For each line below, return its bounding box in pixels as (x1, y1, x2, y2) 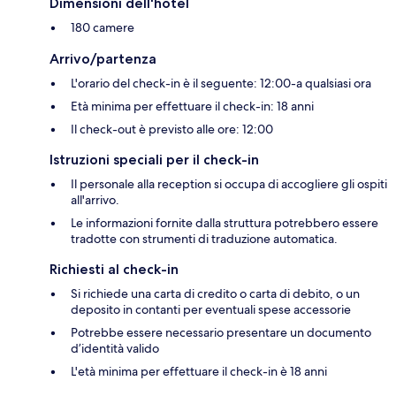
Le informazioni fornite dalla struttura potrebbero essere (71, 215, 378, 232)
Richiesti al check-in (49, 261, 179, 278)
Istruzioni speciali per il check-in (49, 151, 259, 169)
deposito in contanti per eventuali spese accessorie (71, 301, 351, 318)
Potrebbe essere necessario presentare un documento (71, 324, 371, 341)
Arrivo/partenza (49, 50, 156, 68)
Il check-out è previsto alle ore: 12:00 (71, 121, 273, 138)
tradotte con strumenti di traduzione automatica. (71, 231, 338, 247)
